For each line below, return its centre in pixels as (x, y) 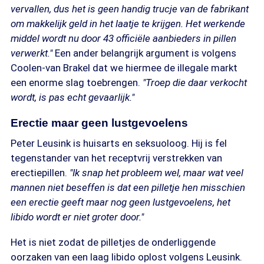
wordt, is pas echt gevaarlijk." (72, 97)
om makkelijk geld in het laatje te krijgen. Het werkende (128, 24)
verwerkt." (33, 53)
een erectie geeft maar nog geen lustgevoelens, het (121, 202)
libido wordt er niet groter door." (77, 217)
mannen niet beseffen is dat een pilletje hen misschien (128, 187)
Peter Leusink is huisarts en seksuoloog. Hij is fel (119, 143)
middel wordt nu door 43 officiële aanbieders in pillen (123, 38)
